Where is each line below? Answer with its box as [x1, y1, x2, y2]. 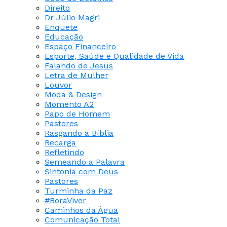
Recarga [45, 137, 76, 147]
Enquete [45, 22, 78, 32]
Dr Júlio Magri [45, 12, 100, 22]
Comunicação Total [45, 214, 120, 224]
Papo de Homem [45, 108, 110, 119]
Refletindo [45, 147, 84, 157]
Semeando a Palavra [45, 157, 125, 167]
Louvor [45, 80, 72, 90]
